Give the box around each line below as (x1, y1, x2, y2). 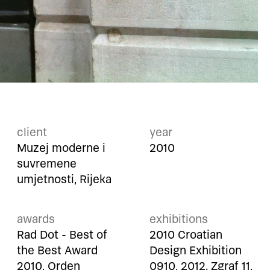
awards (17, 211, 55, 228)
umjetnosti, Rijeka (17, 171, 111, 188)
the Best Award (17, 242, 98, 259)
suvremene (17, 155, 77, 172)
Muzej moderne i (17, 140, 105, 157)
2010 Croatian (149, 227, 222, 243)
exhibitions (149, 211, 208, 228)
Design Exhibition (149, 242, 242, 259)
